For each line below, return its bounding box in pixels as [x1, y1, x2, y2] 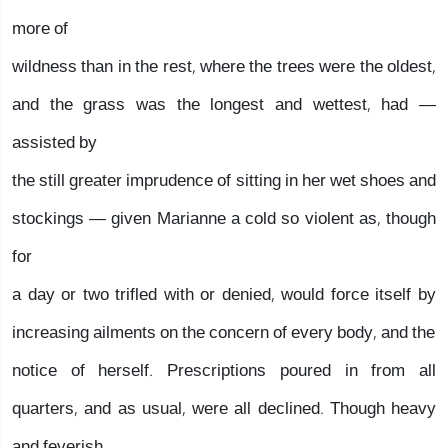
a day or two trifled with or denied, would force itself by [12, 276, 436, 313]
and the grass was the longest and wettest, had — [12, 86, 436, 123]
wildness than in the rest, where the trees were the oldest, [12, 48, 436, 85]
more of [12, 10, 68, 47]
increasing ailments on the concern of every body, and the [12, 314, 435, 351]
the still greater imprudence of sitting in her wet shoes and [12, 162, 436, 199]
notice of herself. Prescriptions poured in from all [12, 352, 436, 389]
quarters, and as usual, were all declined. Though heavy [12, 390, 436, 427]
